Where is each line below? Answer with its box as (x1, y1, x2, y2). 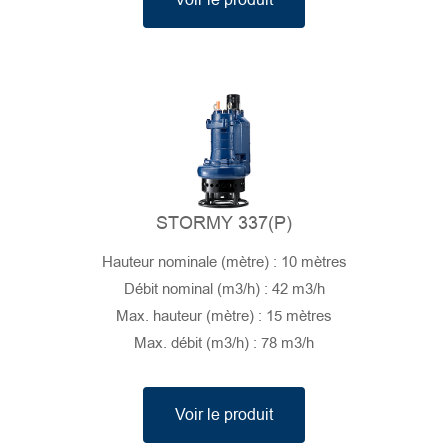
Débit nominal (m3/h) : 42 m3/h (123, 279, 325, 300)
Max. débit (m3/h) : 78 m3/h (134, 333, 314, 354)
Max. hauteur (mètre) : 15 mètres (116, 306, 332, 327)
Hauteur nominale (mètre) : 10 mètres (101, 252, 347, 273)
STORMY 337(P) (156, 211, 292, 236)
